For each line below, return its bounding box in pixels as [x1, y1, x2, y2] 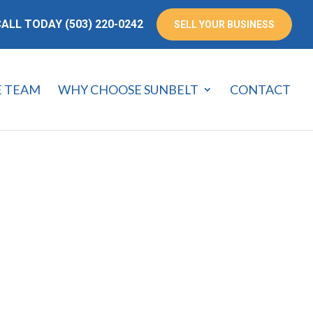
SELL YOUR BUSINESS [174, 19, 275, 30]
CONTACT [230, 82, 291, 97]
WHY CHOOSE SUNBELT [58, 82, 198, 97]
